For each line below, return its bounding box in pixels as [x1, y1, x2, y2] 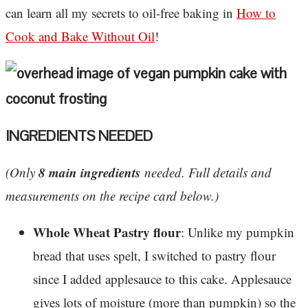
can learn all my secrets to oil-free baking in [5, 4, 236, 22]
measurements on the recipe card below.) [5, 186, 219, 204]
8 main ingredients [38, 162, 140, 181]
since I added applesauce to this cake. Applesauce [33, 269, 291, 287]
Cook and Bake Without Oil [5, 27, 155, 45]
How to [236, 4, 276, 22]
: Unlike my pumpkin [181, 223, 294, 241]
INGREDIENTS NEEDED [5, 126, 153, 146]
